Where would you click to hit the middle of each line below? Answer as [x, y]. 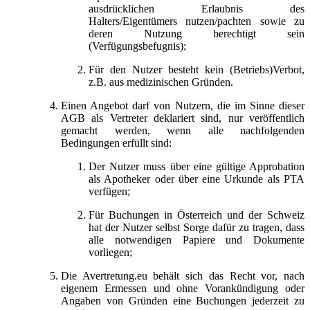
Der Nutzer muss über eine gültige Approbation [197, 166]
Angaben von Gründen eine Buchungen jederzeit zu [183, 300]
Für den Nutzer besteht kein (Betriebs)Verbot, [197, 69]
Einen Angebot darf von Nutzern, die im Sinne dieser [183, 105]
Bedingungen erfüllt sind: [116, 143]
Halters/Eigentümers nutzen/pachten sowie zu [197, 21]
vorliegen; [110, 252]
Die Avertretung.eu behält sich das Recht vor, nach [183, 275]
